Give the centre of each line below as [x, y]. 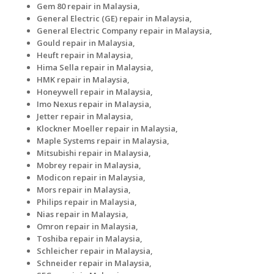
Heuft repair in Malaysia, [85, 55]
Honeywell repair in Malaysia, [95, 91]
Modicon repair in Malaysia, [91, 177]
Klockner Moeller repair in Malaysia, [107, 128]
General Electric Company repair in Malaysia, [124, 30]
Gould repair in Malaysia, [86, 43]
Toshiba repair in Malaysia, [90, 238]
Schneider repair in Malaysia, [94, 263]
